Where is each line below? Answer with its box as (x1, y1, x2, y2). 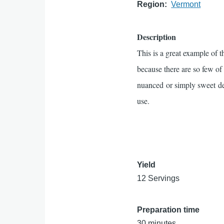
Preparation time (137, 205, 200, 214)
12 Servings (137, 174, 180, 182)
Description (137, 31, 176, 42)
